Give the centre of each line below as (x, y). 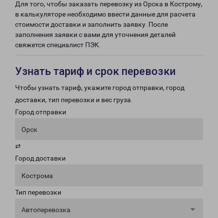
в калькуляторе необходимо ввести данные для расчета (105, 14)
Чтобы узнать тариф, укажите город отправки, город (100, 88)
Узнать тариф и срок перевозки (95, 71)
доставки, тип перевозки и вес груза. (74, 100)
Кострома (37, 176)
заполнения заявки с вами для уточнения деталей (95, 35)
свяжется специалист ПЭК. (58, 45)
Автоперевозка (46, 210)
